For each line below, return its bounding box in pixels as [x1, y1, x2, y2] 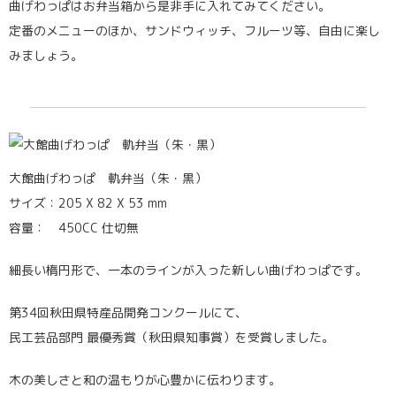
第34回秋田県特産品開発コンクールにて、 [9, 303, 247, 321]
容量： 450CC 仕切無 [9, 218, 151, 236]
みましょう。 [9, 47, 83, 65]
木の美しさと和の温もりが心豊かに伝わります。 [9, 370, 281, 388]
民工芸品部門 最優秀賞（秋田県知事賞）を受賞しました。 [9, 328, 334, 346]
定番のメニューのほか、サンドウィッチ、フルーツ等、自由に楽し [9, 22, 380, 40]
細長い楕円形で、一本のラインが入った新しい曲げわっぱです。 [9, 261, 368, 278]
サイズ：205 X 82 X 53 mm [9, 194, 167, 211]
